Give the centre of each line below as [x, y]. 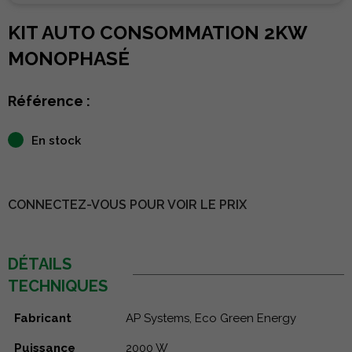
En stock [56, 140]
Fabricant [43, 318]
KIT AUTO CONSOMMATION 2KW [157, 32]
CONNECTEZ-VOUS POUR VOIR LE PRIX [127, 204]
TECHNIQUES [58, 286]
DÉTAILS [40, 264]
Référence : [49, 101]
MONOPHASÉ [69, 58]
